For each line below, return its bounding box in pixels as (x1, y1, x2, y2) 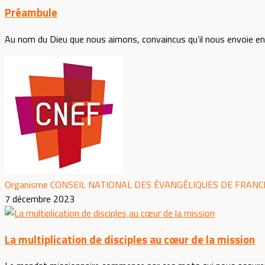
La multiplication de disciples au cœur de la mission (5, 231, 255, 248)
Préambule (5, 4, 57, 21)
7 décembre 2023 (5, 191, 75, 206)
